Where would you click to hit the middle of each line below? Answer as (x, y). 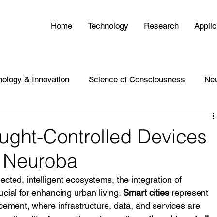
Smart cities (146, 193)
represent (190, 193)
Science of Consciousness (137, 79)
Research (162, 25)
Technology (108, 25)
